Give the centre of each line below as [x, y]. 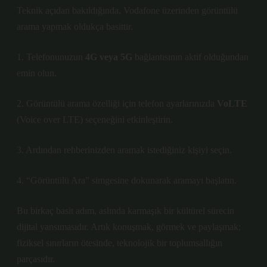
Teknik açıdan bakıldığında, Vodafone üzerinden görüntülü [127, 10]
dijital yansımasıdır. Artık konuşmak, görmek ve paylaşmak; [129, 227]
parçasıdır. [36, 259]
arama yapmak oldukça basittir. [75, 27]
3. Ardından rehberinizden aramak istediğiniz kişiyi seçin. [124, 150]
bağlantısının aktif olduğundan [190, 57]
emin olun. [37, 73]
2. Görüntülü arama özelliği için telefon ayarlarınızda [117, 103]
